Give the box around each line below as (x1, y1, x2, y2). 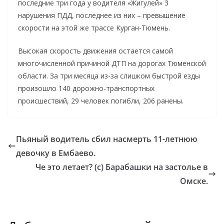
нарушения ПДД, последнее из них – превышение (18, 10, 185, 20)
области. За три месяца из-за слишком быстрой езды (18, 70, 200, 80)
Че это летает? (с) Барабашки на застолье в (35, 161, 208, 172)
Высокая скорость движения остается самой (18, 45, 173, 55)
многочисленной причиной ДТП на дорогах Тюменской (18, 58, 206, 68)
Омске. (180, 175, 208, 186)
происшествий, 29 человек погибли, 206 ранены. (18, 95, 183, 105)
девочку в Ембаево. (16, 147, 95, 158)
